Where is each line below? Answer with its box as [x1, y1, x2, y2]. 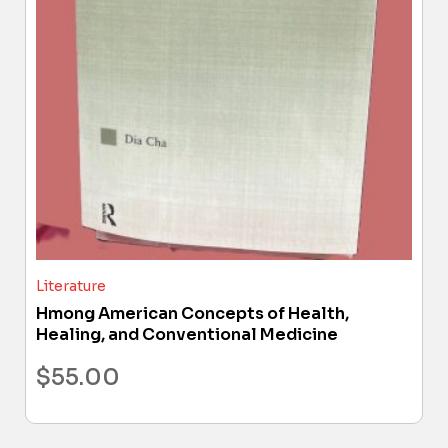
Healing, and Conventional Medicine [36, 323, 338, 345]
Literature [36, 276, 106, 295]
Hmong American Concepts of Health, [36, 302, 349, 324]
